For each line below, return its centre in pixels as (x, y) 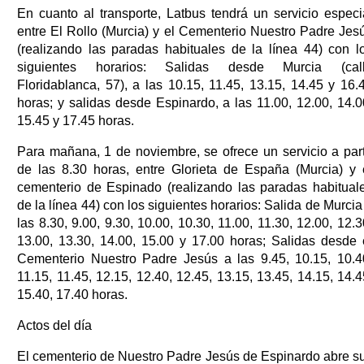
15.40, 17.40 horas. (72, 294)
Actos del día (54, 325)
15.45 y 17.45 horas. (76, 120)
